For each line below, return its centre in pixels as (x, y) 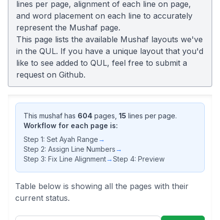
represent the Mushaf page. (68, 27)
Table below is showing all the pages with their (102, 186)
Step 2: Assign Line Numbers (69, 149)
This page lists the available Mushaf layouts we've (110, 39)
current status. (42, 198)
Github (71, 75)
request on (38, 75)
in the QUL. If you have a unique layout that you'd (110, 51)
